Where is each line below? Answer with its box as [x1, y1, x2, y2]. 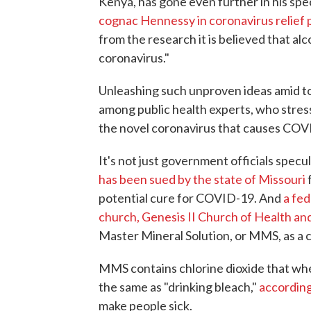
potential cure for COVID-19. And [99, 190, 283, 205]
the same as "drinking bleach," [99, 278, 259, 294]
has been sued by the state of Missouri [99, 171, 305, 187]
